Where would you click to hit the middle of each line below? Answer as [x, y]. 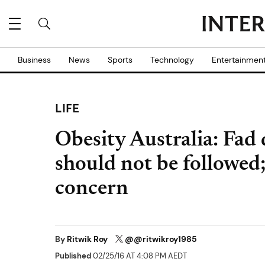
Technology [172, 60]
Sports [120, 60]
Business [34, 60]
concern [92, 189]
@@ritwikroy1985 [161, 239]
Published [73, 256]
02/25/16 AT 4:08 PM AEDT [139, 256]
